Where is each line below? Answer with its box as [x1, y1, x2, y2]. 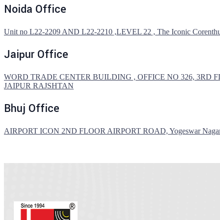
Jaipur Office [4, 47, 68, 63]
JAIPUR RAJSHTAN [4, 82, 74, 90]
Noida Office [4, 1, 66, 18]
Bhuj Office [4, 101, 59, 117]
